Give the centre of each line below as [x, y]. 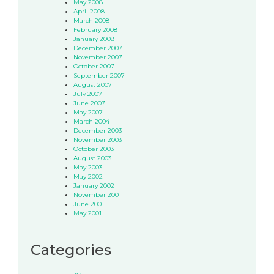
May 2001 [87, 213]
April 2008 [89, 11]
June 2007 [89, 103]
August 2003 [92, 158]
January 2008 [94, 39]
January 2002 [94, 185]
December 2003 [98, 130]
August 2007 [93, 84]
